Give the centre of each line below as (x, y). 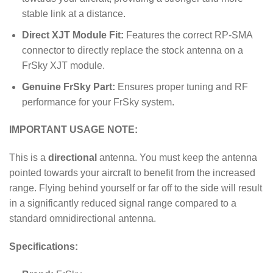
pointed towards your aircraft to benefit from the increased (132, 173)
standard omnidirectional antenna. (83, 219)
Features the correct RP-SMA (188, 35)
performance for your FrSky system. (98, 102)
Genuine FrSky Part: (68, 87)
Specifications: (44, 246)
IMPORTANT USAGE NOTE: (73, 130)
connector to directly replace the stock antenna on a (132, 50)
